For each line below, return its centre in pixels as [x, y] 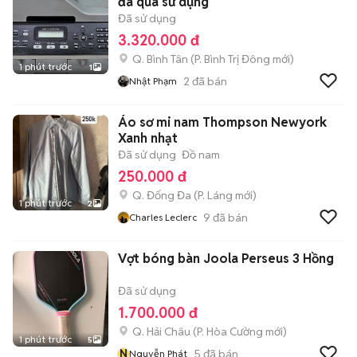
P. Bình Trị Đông [232, 59]
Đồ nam [201, 155]
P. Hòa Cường [230, 331]
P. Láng [215, 195]
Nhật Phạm [153, 81]
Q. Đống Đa [162, 195]
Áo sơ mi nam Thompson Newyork [222, 122]
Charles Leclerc [163, 217]
